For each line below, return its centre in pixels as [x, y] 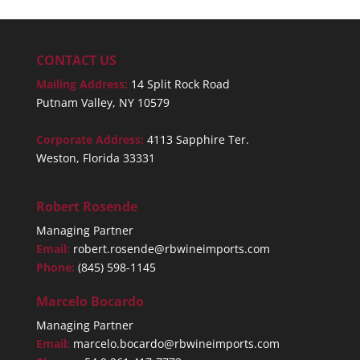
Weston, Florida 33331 [95, 157]
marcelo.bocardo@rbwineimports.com [176, 343]
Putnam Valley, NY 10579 [102, 102]
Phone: [57, 267]
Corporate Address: [91, 139]
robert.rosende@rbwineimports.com [171, 248]
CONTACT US [76, 60]
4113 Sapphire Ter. [198, 139]
